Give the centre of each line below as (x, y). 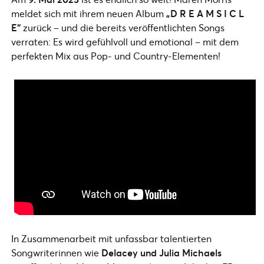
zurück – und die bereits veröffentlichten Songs (123, 27)
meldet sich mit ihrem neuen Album (88, 13)
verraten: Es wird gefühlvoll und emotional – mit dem (125, 41)
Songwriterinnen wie (56, 253)
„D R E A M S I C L (204, 13)
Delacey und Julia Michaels (161, 253)
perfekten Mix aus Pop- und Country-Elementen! (116, 55)
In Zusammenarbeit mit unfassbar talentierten (111, 239)
